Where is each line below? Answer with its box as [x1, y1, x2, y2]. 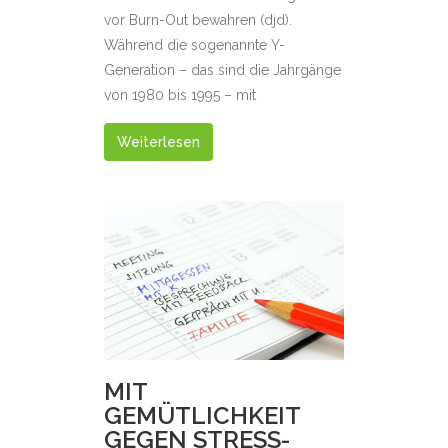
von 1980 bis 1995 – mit [104, 87, 256, 104]
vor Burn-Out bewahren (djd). [104, 12, 292, 29]
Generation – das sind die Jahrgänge [104, 62, 341, 79]
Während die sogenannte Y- [104, 37, 285, 54]
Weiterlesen [117, 134, 200, 151]
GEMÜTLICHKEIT [104, 401, 300, 431]
